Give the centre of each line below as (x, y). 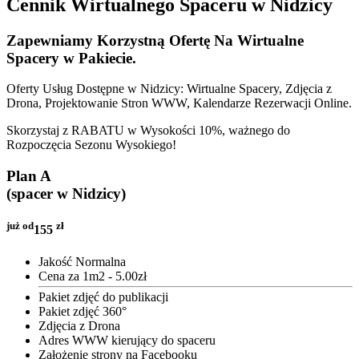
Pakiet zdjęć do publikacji (103, 296)
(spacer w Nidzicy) (66, 193)
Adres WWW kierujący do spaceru (127, 340)
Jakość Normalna (82, 261)
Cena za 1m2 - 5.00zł (93, 276)
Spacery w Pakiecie (69, 58)
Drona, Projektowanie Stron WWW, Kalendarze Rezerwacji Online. (179, 103)
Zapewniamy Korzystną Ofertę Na (122, 40)
